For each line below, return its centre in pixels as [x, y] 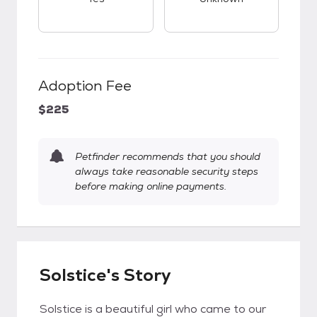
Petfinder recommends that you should [168, 156]
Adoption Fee [85, 86]
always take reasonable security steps [167, 171]
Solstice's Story [105, 275]
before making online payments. [151, 186]
